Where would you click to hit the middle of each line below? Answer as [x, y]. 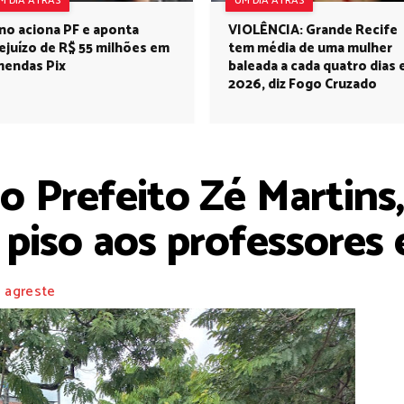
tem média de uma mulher [310, 48]
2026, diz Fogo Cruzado [303, 84]
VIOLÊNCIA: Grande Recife [313, 30]
